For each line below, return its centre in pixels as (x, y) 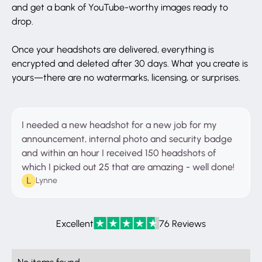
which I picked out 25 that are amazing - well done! (128, 166)
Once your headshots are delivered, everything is (113, 49)
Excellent (75, 223)
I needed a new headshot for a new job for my (119, 124)
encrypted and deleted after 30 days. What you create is (130, 63)
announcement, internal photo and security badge (127, 138)
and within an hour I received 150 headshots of (119, 152)
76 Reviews (182, 223)
